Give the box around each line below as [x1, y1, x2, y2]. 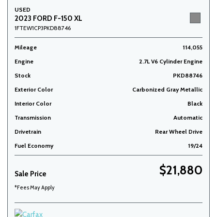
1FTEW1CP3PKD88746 [15, 24, 71, 32]
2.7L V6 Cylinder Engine [139, 58, 202, 65]
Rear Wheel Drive [155, 128, 202, 136]
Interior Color [15, 100, 51, 108]
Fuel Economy [15, 142, 53, 150]
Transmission [15, 114, 51, 122]
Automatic [173, 114, 202, 122]
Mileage [15, 44, 37, 51]
